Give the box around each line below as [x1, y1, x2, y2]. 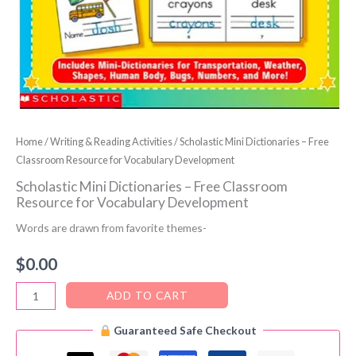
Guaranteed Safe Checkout [111, 323, 257, 338]
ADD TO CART [106, 288, 188, 302]
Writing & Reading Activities [50, 135, 172, 148]
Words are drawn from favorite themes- [16, 220, 207, 234]
